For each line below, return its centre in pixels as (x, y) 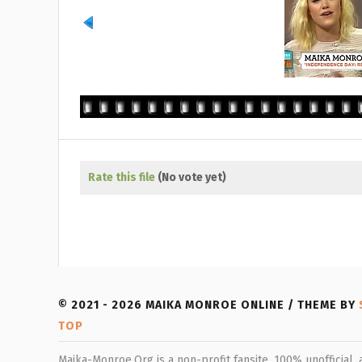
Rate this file (123, 177)
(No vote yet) (192, 177)
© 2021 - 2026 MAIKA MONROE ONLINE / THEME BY (208, 305)
